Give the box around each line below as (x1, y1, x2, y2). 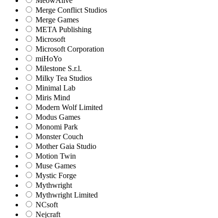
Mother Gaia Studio (34, 142, 96, 150)
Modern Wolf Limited (34, 103, 103, 111)
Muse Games (34, 161, 76, 170)
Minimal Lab (34, 83, 75, 92)
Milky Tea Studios (34, 73, 92, 82)
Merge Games (34, 15, 79, 24)
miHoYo (34, 54, 62, 63)
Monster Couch (34, 132, 83, 141)
